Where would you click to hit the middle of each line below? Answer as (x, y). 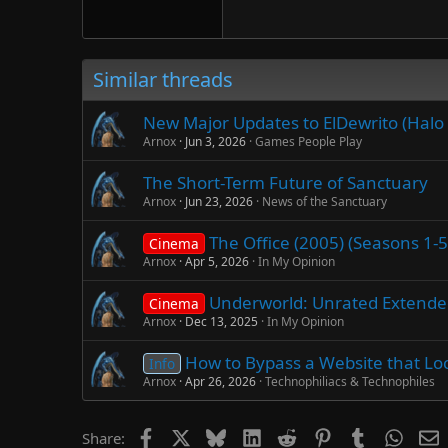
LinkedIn (290, 435)
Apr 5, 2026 (217, 261)
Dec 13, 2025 (221, 321)
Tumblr (392, 435)
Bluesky (252, 435)
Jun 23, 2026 (219, 201)
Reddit (318, 435)
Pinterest (362, 435)
